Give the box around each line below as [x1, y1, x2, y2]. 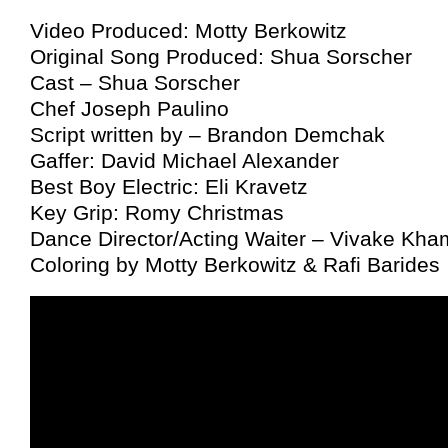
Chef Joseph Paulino [30, 97, 229, 121]
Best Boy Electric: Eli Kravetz [30, 175, 308, 199]
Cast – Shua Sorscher [30, 71, 240, 95]
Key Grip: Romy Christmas [30, 201, 284, 225]
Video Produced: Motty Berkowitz [30, 19, 347, 43]
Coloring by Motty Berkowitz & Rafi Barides [30, 253, 440, 277]
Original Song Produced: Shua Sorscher [30, 45, 412, 69]
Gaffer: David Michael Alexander [30, 149, 339, 173]
